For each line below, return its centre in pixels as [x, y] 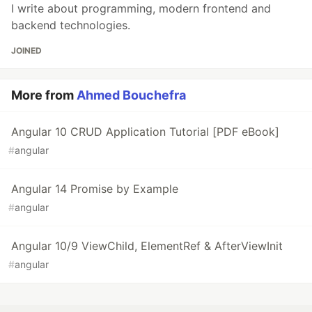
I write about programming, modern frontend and [141, 9]
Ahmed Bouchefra [131, 95]
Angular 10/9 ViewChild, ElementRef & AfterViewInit [147, 246]
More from [44, 95]
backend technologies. [71, 25]
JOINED [26, 51]
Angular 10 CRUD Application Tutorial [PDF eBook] [145, 132]
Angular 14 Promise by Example [95, 189]
